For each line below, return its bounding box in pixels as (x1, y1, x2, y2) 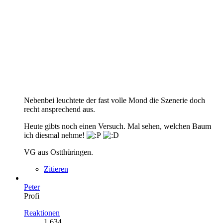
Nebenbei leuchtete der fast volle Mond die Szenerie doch (24, 96, 205, 105)
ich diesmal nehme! (24, 130, 87, 139)
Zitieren (44, 164, 68, 173)
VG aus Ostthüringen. (24, 147, 93, 156)
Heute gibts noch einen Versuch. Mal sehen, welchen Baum (24, 121, 211, 130)
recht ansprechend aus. (24, 105, 95, 113)
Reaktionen (24, 208, 60, 217)
